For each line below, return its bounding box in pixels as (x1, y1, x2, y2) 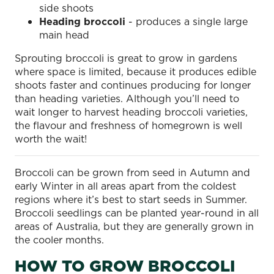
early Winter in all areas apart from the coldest (15, 179, 236, 193)
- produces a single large (125, 14, 248, 28)
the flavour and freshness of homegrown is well (15, 118, 242, 132)
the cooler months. (15, 232, 104, 246)
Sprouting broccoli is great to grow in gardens (15, 51, 237, 65)
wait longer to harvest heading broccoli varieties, (15, 105, 248, 119)
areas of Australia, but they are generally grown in (15, 219, 254, 233)
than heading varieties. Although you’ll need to (15, 91, 239, 105)
